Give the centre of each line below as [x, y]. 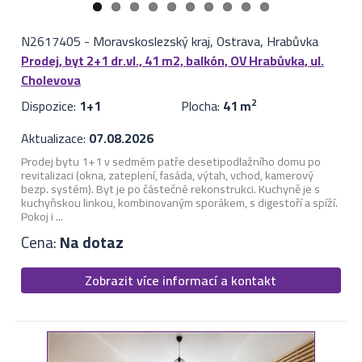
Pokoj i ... [42, 217]
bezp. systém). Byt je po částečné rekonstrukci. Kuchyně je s [170, 189]
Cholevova [51, 80]
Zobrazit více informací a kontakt [181, 281]
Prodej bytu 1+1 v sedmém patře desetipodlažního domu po [170, 162]
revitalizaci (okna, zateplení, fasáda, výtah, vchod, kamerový [167, 175]
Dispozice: [50, 106]
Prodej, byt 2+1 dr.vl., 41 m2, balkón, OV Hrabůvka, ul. [172, 61]
